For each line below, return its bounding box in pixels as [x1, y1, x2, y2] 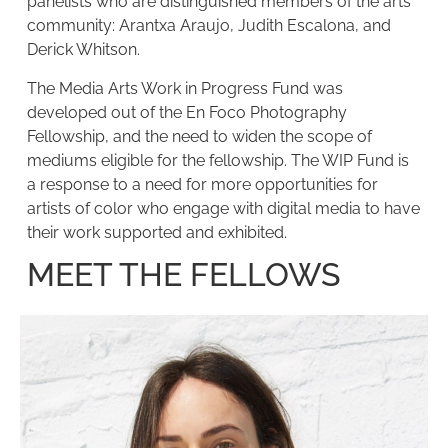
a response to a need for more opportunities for [26, 174, 378, 194]
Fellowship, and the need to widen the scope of [26, 126, 372, 146]
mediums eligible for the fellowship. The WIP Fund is [26, 150, 409, 170]
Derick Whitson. [26, 40, 140, 60]
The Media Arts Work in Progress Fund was [26, 78, 343, 98]
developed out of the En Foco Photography [26, 102, 347, 122]
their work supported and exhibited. [26, 222, 287, 242]
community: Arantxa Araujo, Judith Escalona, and [26, 16, 391, 36]
